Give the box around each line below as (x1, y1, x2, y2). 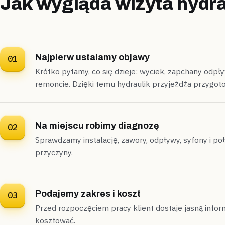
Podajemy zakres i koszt (35, 188, 141, 199)
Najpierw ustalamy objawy (35, 52, 150, 62)
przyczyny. (35, 147, 73, 157)
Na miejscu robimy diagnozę (35, 120, 159, 131)
